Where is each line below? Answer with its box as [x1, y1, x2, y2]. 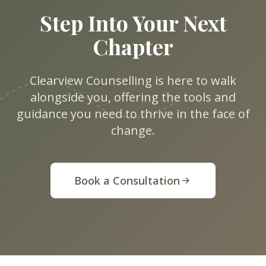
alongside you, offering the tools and [30, 89, 236, 105]
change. [111, 122, 155, 138]
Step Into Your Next [39, 8, 227, 37]
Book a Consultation [74, 173, 180, 188]
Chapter [93, 32, 173, 61]
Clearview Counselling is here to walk [30, 72, 236, 88]
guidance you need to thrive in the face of [16, 106, 250, 122]
